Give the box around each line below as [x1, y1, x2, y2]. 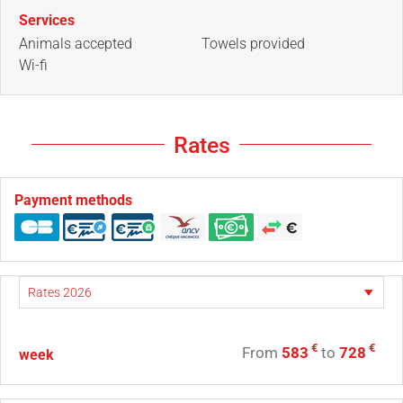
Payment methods [14, 191, 132, 209]
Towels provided [201, 34, 305, 52]
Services [19, 11, 75, 29]
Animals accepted [19, 34, 132, 52]
